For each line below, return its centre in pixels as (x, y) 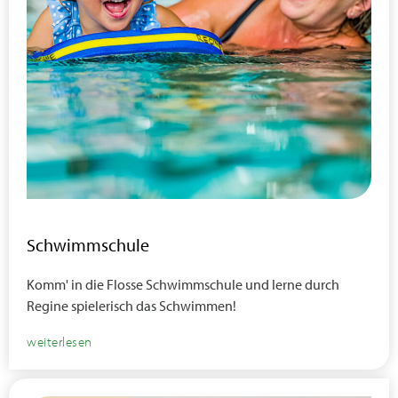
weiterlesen (60, 342)
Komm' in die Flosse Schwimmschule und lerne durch (183, 284)
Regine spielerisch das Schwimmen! (131, 306)
